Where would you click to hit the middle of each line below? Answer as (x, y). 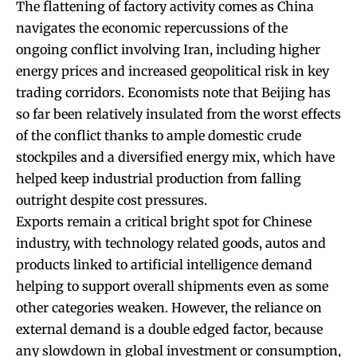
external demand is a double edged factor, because (169, 330)
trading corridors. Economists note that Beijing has (173, 93)
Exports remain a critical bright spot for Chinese (164, 222)
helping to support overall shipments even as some (172, 286)
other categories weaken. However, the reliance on (169, 308)
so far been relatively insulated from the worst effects (178, 114)
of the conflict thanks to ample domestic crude (159, 136)
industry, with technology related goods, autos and (171, 243)
